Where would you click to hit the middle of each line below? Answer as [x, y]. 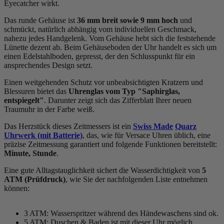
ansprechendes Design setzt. [48, 65]
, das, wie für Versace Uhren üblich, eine [146, 135]
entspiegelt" [24, 100]
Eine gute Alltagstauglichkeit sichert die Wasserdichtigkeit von [103, 170]
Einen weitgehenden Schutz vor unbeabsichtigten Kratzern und [103, 82]
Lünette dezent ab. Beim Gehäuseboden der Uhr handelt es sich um [110, 47]
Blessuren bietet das [36, 91]
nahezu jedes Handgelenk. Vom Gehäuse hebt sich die [90, 38]
